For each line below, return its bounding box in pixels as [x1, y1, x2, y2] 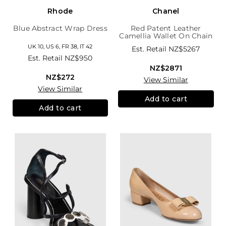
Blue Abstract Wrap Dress [13, 24, 107, 33]
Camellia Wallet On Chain [119, 31, 213, 41]
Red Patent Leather [131, 24, 201, 33]
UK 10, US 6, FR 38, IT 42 [28, 43, 93, 50]
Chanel [152, 7, 180, 16]
